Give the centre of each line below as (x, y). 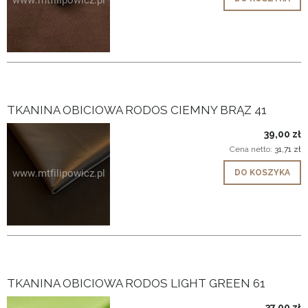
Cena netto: (252, 149)
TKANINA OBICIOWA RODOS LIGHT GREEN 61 (136, 283)
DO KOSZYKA (262, 172)
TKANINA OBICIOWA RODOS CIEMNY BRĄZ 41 (137, 110)
